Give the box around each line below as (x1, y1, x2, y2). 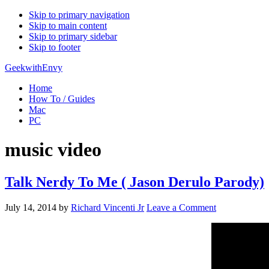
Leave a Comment (147, 202, 216, 213)
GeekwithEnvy (5, 62, 62, 73)
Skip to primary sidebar (29, 31, 117, 41)
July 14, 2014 (5, 202, 56, 213)
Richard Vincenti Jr (71, 202, 144, 213)
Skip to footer (29, 42, 80, 52)
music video (5, 139, 101, 161)
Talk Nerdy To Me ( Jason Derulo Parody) (5, 174, 264, 190)
